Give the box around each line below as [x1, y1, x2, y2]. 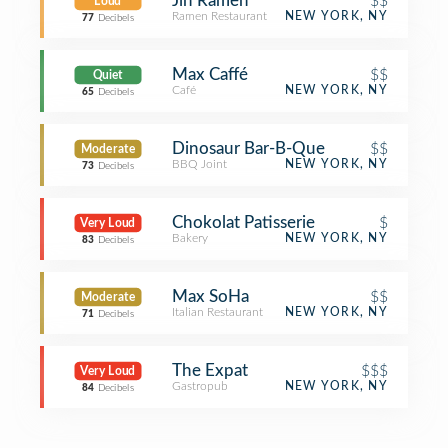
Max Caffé [172, 66, 248, 83]
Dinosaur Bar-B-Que [172, 140, 325, 157]
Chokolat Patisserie [172, 214, 315, 231]
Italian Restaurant [172, 306, 263, 318]
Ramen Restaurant [172, 10, 267, 22]
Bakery [172, 232, 208, 244]
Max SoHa [172, 288, 249, 305]
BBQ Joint [172, 158, 227, 170]
